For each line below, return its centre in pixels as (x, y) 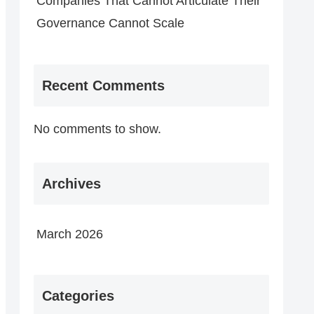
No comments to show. (97, 129)
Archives (71, 183)
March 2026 (70, 234)
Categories (78, 296)
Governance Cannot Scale (110, 23)
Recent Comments (103, 85)
